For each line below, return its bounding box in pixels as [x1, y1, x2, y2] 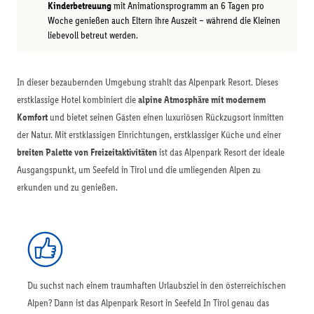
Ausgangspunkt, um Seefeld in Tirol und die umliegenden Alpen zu [17, 164, 261, 176]
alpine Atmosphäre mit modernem [138, 94, 266, 106]
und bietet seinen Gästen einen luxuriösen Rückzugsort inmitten [48, 111, 284, 123]
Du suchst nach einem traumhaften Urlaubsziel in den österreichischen [27, 280, 286, 292]
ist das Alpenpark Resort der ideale [157, 146, 285, 158]
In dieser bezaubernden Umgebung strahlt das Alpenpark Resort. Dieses [17, 76, 278, 88]
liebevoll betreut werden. [48, 29, 138, 41]
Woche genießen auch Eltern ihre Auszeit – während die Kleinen [48, 15, 280, 27]
